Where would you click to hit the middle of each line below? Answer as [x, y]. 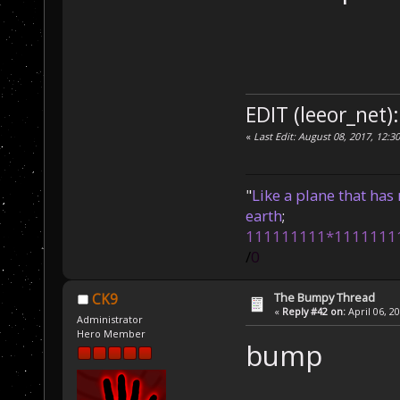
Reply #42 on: [314, 311]
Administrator [110, 320]
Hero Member [112, 334]
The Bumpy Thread [325, 297]
